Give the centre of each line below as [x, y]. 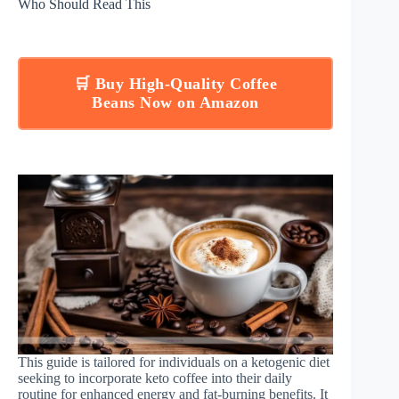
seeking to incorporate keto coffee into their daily [155, 379]
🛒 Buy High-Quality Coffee [175, 83]
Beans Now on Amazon [175, 102]
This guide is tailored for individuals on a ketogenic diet [174, 362]
